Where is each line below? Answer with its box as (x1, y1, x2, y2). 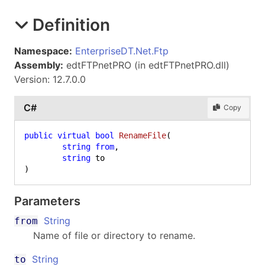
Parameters (14, 193, 80, 208)
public (24, 130, 53, 140)
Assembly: (14, 59, 63, 71)
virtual (57, 130, 91, 140)
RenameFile (119, 130, 166, 140)
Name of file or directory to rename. (33, 229, 195, 241)
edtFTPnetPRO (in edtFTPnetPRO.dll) (63, 59, 230, 71)
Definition (33, 14, 110, 35)
